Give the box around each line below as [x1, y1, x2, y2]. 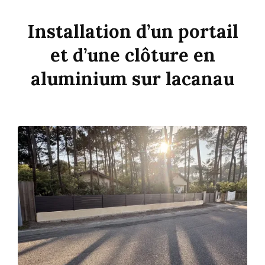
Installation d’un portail [27, 20, 238, 43]
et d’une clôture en [50, 43, 215, 67]
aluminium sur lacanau [31, 67, 234, 91]
